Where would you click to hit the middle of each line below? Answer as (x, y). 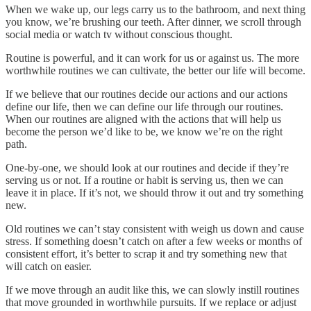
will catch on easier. (49, 267)
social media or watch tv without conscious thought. (119, 35)
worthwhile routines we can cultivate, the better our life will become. (155, 71)
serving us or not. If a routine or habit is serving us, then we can (144, 180)
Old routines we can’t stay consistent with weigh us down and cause (155, 229)
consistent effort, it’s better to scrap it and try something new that (146, 254)
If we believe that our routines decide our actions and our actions (146, 94)
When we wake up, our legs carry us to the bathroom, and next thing (155, 10)
